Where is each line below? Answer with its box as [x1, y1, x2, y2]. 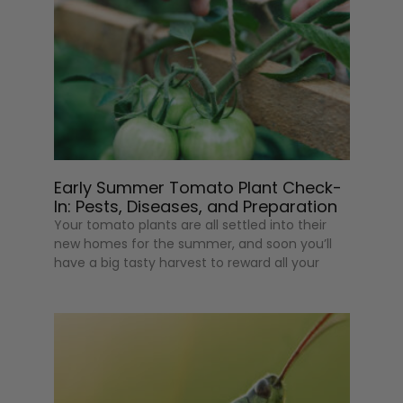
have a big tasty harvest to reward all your [54, 254, 320, 273]
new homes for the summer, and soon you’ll [54, 235, 333, 254]
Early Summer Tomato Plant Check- [54, 176, 343, 200]
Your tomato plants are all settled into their [54, 216, 327, 235]
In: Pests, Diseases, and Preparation [54, 195, 338, 219]
